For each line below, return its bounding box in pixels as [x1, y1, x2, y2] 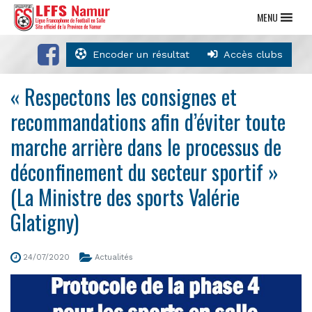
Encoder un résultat [93, 49, 190, 60]
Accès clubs [224, 49, 283, 60]
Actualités [95, 253, 133, 262]
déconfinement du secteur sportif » [10, 156, 279, 187]
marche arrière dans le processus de [10, 131, 281, 162]
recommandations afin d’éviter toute [10, 106, 286, 137]
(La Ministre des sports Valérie [10, 181, 240, 212]
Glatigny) [10, 206, 79, 237]
